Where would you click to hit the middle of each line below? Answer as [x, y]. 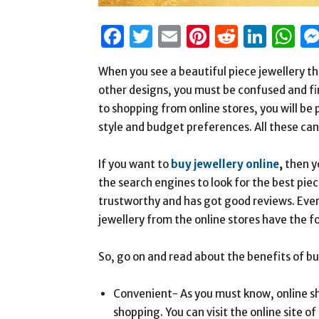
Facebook [176, 36]
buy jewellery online [225, 164]
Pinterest [259, 36]
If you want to [135, 164]
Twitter [192, 36]
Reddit [273, 36]
